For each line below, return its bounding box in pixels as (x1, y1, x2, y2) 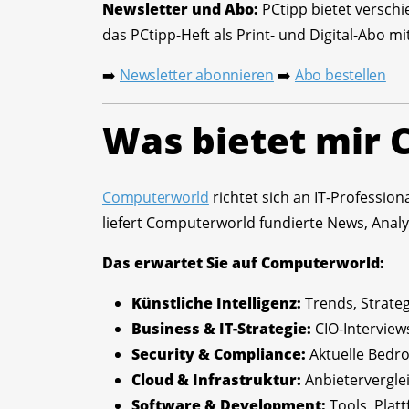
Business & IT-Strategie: (131, 319, 311, 339)
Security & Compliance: (131, 344, 306, 364)
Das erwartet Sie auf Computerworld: (102, 253, 384, 273)
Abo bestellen (294, 65, 386, 85)
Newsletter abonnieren (120, 65, 274, 85)
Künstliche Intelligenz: (131, 293, 301, 313)
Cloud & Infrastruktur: (131, 370, 301, 390)
